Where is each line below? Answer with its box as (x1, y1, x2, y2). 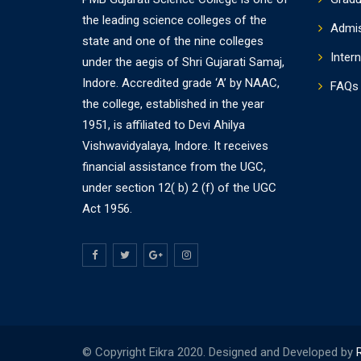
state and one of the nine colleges (82, 34, 263, 48)
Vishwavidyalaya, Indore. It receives (82, 139, 268, 153)
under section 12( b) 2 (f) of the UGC (82, 180, 276, 195)
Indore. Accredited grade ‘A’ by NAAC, (82, 76, 280, 90)
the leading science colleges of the (82, 13, 267, 27)
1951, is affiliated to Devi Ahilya (82, 118, 245, 132)
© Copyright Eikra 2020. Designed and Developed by (82, 344, 356, 359)
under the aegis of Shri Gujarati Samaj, (82, 55, 284, 69)
